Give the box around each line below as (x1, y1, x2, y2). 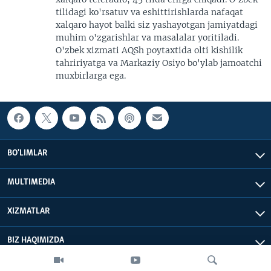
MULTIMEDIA (7, 177, 55, 187)
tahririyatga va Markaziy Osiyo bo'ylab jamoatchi (56, 57, 262, 68)
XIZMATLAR (7, 206, 50, 216)
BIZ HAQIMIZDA (7, 235, 64, 245)
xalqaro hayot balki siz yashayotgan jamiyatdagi (56, 19, 258, 30)
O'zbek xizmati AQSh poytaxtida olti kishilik (56, 45, 243, 56)
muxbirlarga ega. (56, 70, 126, 81)
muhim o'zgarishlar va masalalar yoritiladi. (56, 32, 239, 43)
